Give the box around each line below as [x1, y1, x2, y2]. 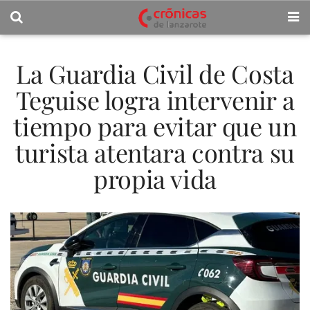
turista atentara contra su [15, 136, 295, 169]
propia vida [93, 162, 217, 195]
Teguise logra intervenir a [15, 83, 295, 116]
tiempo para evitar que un [13, 109, 297, 143]
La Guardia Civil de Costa [16, 57, 294, 90]
